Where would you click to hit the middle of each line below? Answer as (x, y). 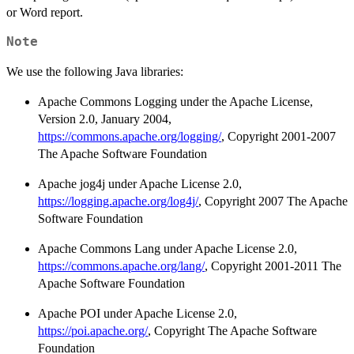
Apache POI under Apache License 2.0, (137, 313)
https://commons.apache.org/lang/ (121, 265)
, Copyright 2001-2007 (279, 136)
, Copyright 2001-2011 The (273, 265)
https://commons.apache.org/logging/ (130, 136)
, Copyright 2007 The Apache (273, 201)
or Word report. (45, 12)
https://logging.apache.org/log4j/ (118, 201)
